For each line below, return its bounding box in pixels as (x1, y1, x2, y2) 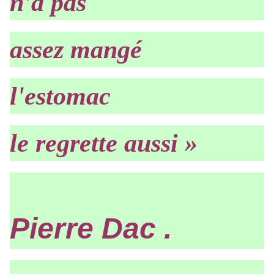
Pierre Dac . (10, 212, 172, 245)
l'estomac (10, 82, 111, 111)
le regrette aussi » (10, 128, 198, 157)
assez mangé (10, 35, 142, 64)
